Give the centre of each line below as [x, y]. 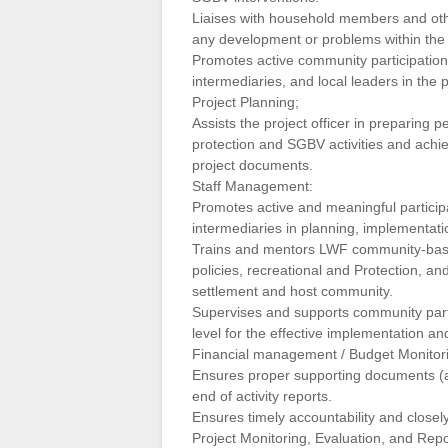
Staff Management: [252, 185]
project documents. [252, 164]
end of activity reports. [262, 395]
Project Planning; [245, 101]
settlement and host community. [292, 290]
